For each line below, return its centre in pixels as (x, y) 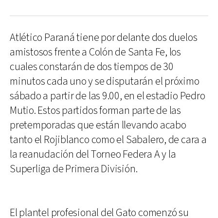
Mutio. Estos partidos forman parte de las (95, 111)
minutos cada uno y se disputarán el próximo (105, 82)
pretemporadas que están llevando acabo (98, 125)
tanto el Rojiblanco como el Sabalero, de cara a (108, 140)
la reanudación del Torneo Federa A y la (93, 154)
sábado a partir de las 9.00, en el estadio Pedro (108, 96)
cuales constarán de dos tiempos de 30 (92, 67)
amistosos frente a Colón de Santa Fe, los (95, 52)
